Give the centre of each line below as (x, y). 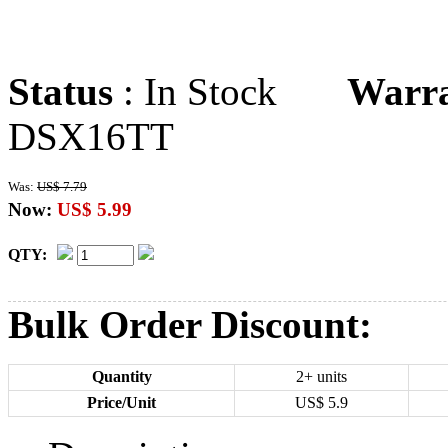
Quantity (121, 376)
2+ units (321, 376)
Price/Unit (121, 402)
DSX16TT (91, 136)
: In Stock (230, 91)
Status (60, 91)
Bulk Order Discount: (190, 324)
